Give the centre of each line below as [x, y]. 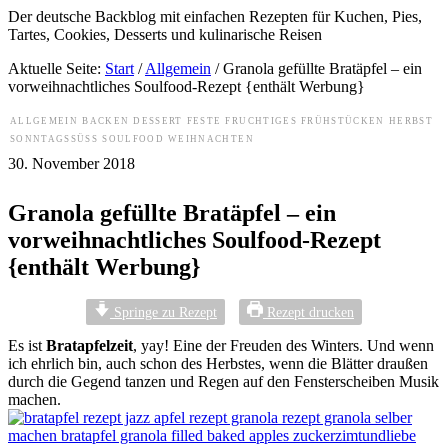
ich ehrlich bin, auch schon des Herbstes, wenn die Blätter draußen [218, 363]
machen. [34, 399]
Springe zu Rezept [163, 311]
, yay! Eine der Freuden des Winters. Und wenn [283, 345]
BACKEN [106, 121]
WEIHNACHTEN [211, 139]
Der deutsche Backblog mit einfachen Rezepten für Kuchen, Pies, [215, 16]
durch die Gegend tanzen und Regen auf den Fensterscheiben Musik [223, 381]
